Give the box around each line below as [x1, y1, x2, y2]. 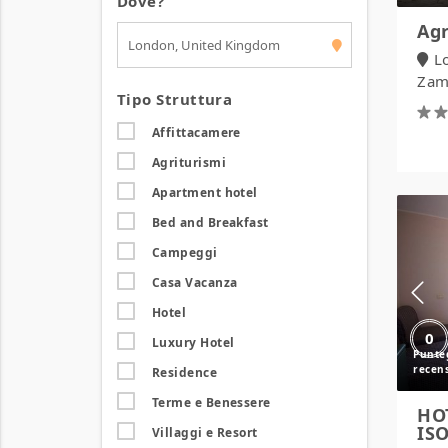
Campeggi [152, 244, 218, 261]
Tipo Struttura [117, 89, 233, 109]
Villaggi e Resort [152, 424, 258, 441]
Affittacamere [152, 124, 241, 141]
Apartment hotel [152, 184, 258, 201]
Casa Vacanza [152, 274, 238, 291]
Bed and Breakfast [152, 214, 269, 231]
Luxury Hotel [152, 334, 235, 351]
